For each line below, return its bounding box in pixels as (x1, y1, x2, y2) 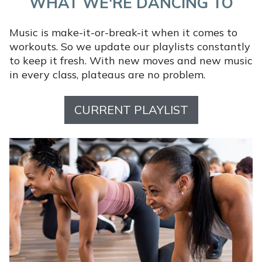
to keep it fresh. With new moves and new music (9, 54, 253, 68)
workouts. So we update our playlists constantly (9, 40, 250, 54)
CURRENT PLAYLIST (74, 102, 188, 118)
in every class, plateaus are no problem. (9, 68, 205, 82)
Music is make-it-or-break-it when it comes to (9, 26, 237, 40)
